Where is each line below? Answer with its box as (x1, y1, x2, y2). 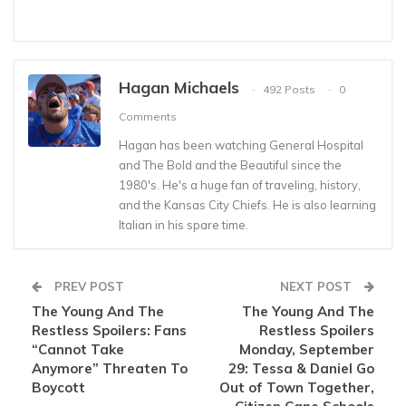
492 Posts (263, 82, 315, 96)
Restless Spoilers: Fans (32, 322, 187, 340)
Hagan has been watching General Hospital (119, 138, 363, 153)
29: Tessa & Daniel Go (228, 360, 374, 378)
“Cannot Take (32, 341, 124, 359)
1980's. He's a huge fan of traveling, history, (119, 178, 361, 193)
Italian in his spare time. (119, 217, 248, 233)
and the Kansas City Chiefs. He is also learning (119, 198, 376, 213)
